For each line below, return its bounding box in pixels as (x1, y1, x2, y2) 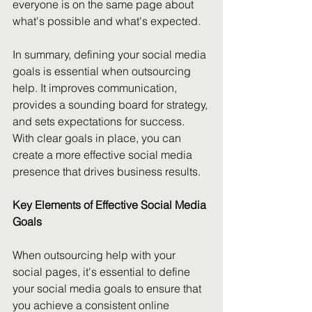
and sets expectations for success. (13, 114, 187, 128)
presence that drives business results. (13, 164, 201, 178)
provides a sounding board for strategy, (13, 97, 210, 111)
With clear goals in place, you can (13, 131, 184, 145)
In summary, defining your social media (13, 47, 209, 61)
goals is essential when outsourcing (13, 64, 194, 78)
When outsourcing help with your (13, 248, 178, 262)
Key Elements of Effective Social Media (13, 198, 209, 212)
